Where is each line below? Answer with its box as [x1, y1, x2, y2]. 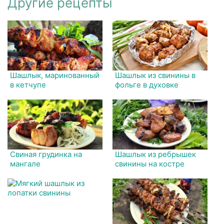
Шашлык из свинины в [115, 70, 196, 80]
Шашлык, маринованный [10, 70, 99, 80]
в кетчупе [10, 79, 46, 89]
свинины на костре [115, 158, 185, 168]
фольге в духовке [115, 79, 179, 89]
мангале [10, 158, 40, 168]
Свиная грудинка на [10, 149, 82, 159]
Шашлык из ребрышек [115, 149, 196, 159]
